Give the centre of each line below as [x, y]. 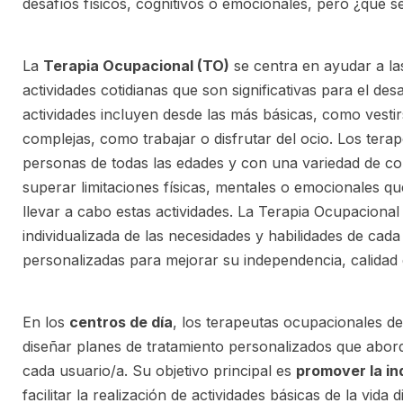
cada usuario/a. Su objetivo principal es [159, 371]
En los [46, 322]
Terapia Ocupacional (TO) [136, 66]
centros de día [121, 322]
